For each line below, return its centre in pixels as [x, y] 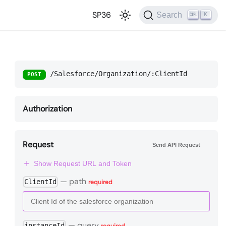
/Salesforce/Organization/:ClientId [118, 74]
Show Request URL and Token [82, 163]
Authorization [47, 109]
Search [169, 15]
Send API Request [176, 145]
